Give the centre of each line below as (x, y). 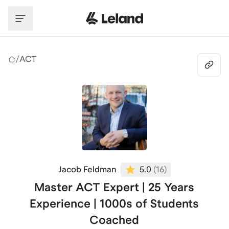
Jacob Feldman (87, 169)
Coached (114, 220)
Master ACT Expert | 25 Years (114, 187)
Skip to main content (48, 9)
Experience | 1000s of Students (114, 203)
